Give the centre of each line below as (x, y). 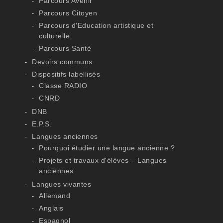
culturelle (55, 36)
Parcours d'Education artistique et (96, 25)
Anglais (51, 208)
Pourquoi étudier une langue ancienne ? (107, 148)
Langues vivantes (62, 184)
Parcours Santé (65, 48)
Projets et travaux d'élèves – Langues (103, 160)
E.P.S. (42, 124)
